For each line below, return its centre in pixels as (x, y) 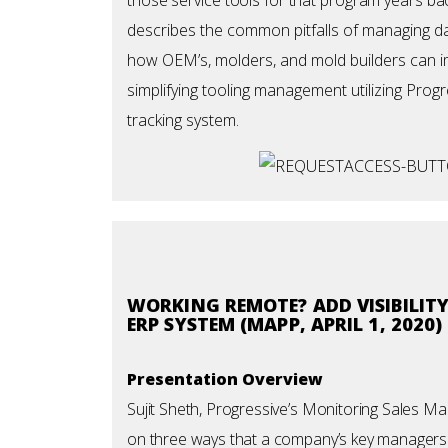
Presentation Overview (225, 379)
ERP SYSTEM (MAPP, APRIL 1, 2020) (285, 324)
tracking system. (187, 119)
